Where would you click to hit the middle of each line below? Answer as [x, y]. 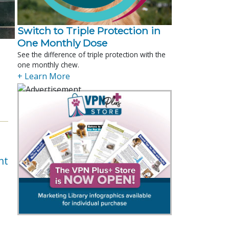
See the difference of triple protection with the [91, 54]
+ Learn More [44, 76]
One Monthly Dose [62, 43]
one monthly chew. [48, 64]
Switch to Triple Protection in [89, 30]
